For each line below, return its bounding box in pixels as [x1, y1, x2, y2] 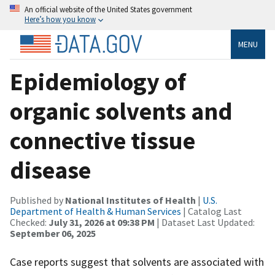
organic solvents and [10, 95, 233, 126]
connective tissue [10, 125, 195, 156]
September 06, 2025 [10, 227, 96, 239]
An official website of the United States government [25, 4, 192, 14]
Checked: [10, 215, 48, 228]
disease [10, 154, 91, 185]
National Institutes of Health [65, 193, 196, 206]
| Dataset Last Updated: [155, 215, 255, 228]
